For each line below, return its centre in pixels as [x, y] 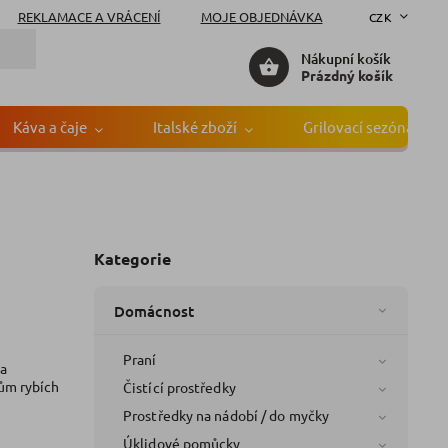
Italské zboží [195, 126]
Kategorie [132, 259]
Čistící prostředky [179, 386]
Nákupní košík [346, 58]
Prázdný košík [347, 75]
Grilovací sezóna [358, 126]
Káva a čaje [50, 126]
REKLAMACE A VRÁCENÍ [89, 16]
